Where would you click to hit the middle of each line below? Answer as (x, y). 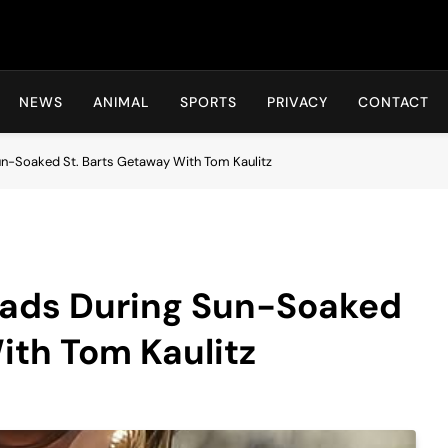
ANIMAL (121, 102)
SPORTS (208, 102)
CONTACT (393, 102)
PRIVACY (297, 102)
